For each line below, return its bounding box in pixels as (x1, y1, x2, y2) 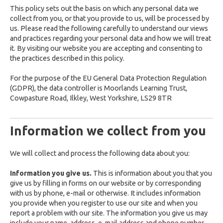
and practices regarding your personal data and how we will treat (10, 34, 211, 42)
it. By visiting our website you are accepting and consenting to (10, 44, 203, 52)
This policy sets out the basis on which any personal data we (10, 4, 199, 12)
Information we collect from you (10, 123, 206, 138)
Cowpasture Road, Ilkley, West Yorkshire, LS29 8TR (10, 94, 172, 102)
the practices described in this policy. (10, 54, 124, 62)
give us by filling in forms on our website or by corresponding (10, 179, 201, 187)
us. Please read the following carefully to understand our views (10, 24, 208, 32)
